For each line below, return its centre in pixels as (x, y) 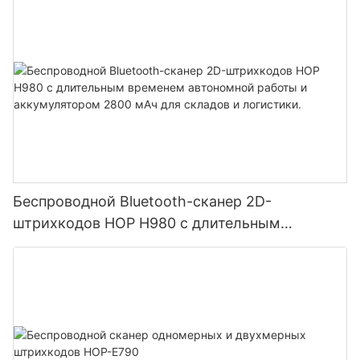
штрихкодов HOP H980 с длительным (147, 223)
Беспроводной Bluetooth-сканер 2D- (142, 202)
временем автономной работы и (129, 245)
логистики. (52, 288)
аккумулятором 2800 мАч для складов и (157, 267)
